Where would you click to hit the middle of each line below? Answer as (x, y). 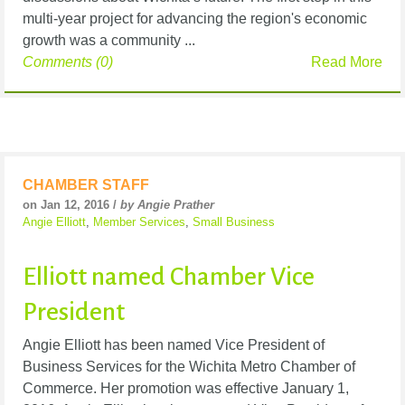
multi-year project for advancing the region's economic (195, 19)
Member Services (139, 222)
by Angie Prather (167, 205)
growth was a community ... (109, 41)
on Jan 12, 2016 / (71, 205)
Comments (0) (68, 62)
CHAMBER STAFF (86, 185)
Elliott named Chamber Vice (169, 277)
